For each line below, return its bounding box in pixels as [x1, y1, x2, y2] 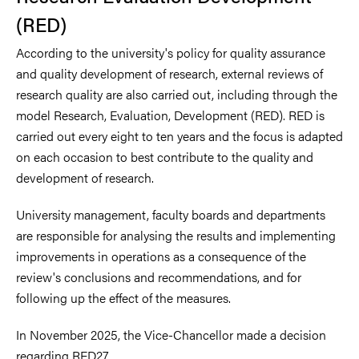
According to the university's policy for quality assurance [16, 42, 325, 62]
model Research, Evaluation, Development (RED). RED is [16, 105, 325, 124]
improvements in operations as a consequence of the [16, 246, 306, 265]
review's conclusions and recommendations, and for [16, 267, 301, 286]
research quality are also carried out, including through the [16, 84, 337, 103]
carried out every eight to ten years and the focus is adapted [16, 126, 343, 145]
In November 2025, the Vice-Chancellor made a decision [16, 325, 326, 344]
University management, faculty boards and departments [16, 204, 325, 224]
